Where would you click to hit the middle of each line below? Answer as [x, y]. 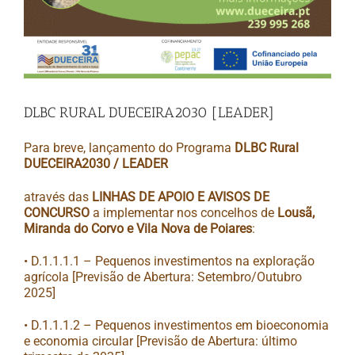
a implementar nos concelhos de [183, 212]
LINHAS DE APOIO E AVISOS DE [181, 197]
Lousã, [296, 212]
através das [58, 197]
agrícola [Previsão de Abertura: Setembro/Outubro [163, 277]
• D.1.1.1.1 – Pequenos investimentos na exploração [169, 261]
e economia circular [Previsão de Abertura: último [160, 342]
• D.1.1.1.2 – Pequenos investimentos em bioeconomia [176, 326]
